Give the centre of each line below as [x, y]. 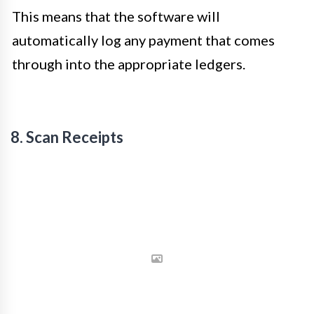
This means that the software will [116, 16]
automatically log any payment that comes [143, 40]
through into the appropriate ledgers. [129, 64]
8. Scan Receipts [67, 137]
